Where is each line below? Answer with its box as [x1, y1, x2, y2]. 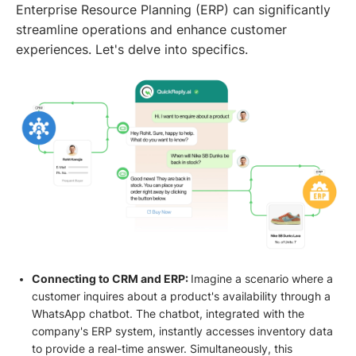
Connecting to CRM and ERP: [31, 273, 191, 286]
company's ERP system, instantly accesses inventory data [31, 325, 333, 339]
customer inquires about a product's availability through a [31, 290, 331, 304]
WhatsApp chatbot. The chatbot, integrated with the [31, 308, 304, 321]
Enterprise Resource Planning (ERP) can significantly [16, 2, 331, 18]
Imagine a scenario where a [190, 273, 333, 286]
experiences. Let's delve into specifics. [16, 42, 248, 58]
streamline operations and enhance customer [16, 22, 287, 38]
